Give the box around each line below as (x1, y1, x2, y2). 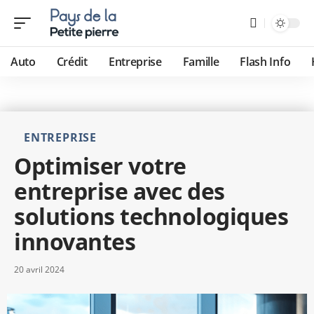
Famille (182, 54, 219, 69)
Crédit (56, 54, 88, 69)
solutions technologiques (14, 201, 288, 231)
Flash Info (240, 54, 291, 69)
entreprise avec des (14, 176, 225, 206)
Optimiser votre (14, 151, 186, 181)
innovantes (14, 226, 135, 257)
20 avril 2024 (14, 264, 64, 275)
